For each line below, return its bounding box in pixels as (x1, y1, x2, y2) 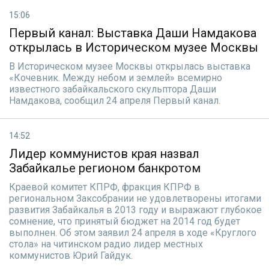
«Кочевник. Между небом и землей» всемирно (9, 72, 222, 83)
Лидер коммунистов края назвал (9, 147, 199, 161)
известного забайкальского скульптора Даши (9, 83, 216, 95)
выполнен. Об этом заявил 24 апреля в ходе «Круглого (9, 227, 256, 238)
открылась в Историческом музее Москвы (9, 40, 258, 55)
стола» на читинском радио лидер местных (9, 238, 203, 250)
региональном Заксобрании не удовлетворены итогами (9, 193, 261, 204)
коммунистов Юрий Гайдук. (9, 250, 133, 261)
